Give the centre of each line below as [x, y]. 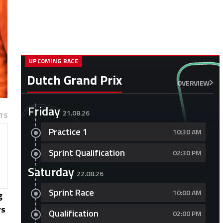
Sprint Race [71, 192]
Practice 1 [68, 132]
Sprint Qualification [87, 153]
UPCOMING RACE [53, 61]
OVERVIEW [193, 83]
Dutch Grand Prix [74, 80]
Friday [44, 111]
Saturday [51, 172]
